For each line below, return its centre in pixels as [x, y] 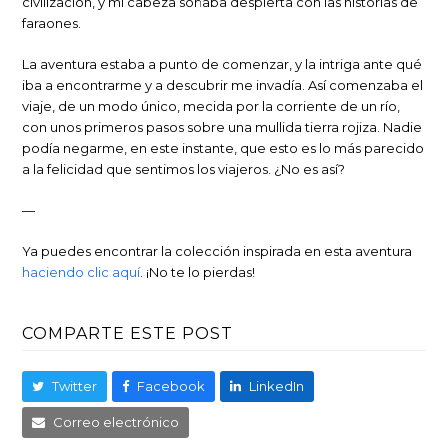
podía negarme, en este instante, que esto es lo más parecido [223, 148]
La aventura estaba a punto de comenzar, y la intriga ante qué [222, 64]
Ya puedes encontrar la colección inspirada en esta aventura [217, 251]
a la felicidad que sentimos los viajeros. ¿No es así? [184, 169]
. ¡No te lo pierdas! [198, 272]
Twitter [75, 386]
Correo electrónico [116, 422]
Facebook [171, 386]
